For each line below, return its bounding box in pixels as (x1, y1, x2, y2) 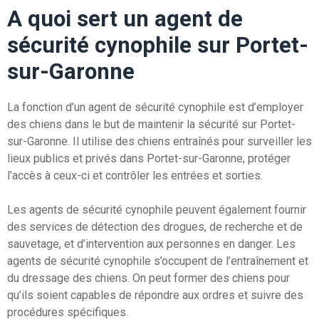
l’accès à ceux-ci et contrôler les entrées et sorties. (7, 168, 263, 182)
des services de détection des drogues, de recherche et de (7, 219, 303, 234)
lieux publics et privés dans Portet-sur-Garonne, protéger (7, 151, 291, 165)
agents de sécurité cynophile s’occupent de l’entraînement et (7, 253, 308, 268)
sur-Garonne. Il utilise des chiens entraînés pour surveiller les (7, 134, 312, 148)
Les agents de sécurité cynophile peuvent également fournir (7, 202, 306, 216)
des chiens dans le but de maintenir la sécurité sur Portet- (7, 117, 296, 131)
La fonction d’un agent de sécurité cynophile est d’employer (7, 100, 303, 114)
